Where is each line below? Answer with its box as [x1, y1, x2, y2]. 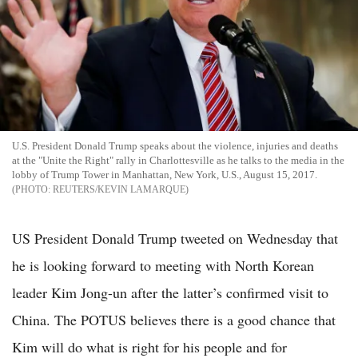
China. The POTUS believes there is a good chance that [12, 310, 336, 330]
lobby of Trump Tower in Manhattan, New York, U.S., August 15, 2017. [12, 169, 317, 181]
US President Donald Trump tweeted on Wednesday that [12, 229, 338, 249]
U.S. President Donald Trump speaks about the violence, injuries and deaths [12, 140, 338, 153]
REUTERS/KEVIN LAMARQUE [53, 184, 185, 196]
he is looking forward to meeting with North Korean [12, 256, 314, 276]
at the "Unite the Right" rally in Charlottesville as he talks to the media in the [12, 154, 344, 167]
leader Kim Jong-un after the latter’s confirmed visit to [12, 283, 328, 303]
